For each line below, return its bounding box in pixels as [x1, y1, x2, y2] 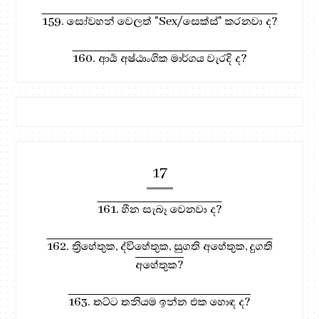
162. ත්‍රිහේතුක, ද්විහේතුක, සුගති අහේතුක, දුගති [46, 238, 273, 254]
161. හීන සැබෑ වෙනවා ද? [97, 201, 222, 217]
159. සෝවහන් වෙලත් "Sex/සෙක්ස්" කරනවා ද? [41, 13, 278, 29]
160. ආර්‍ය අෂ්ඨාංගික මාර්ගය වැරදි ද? [72, 50, 247, 66]
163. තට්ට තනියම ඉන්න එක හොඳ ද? [68, 293, 251, 310]
